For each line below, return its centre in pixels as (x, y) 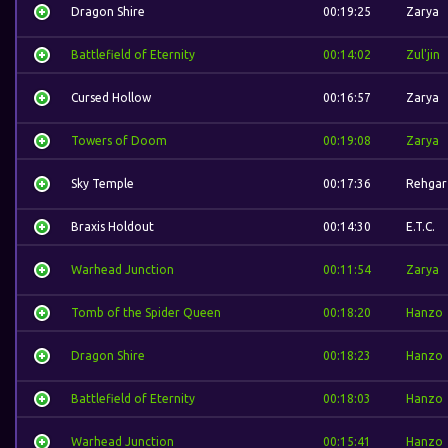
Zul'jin (423, 54)
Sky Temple (102, 183)
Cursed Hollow (111, 97)
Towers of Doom (119, 140)
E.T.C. (420, 226)
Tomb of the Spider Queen (146, 312)
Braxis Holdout (112, 226)
